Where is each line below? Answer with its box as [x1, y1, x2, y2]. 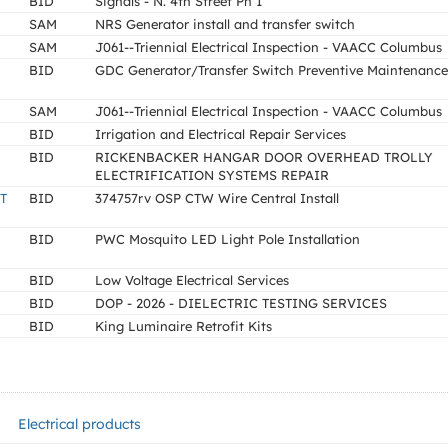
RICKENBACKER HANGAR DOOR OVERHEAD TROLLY [95, 149, 433, 165]
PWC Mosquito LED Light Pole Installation [95, 231, 360, 247]
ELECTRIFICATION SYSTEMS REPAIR [95, 167, 329, 183]
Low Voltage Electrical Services [95, 272, 289, 288]
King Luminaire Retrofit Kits [95, 318, 272, 334]
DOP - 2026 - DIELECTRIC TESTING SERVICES [95, 295, 387, 311]
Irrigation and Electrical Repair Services [95, 126, 346, 142]
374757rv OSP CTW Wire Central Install [95, 190, 339, 206]
